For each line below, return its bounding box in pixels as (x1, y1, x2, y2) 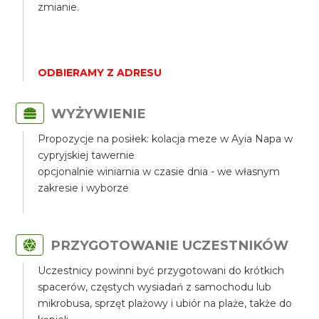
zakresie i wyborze (38, 182, 130, 194)
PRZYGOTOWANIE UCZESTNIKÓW (51, 237, 289, 253)
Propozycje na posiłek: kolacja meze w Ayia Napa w (38, 132, 293, 145)
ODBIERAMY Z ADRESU (38, 66, 162, 79)
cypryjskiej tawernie (38, 149, 135, 162)
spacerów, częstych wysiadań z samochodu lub (38, 281, 272, 293)
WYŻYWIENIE (51, 105, 147, 122)
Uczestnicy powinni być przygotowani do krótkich (38, 264, 285, 277)
